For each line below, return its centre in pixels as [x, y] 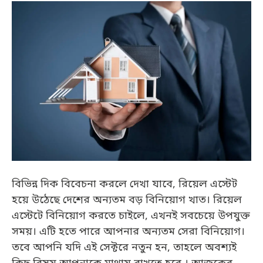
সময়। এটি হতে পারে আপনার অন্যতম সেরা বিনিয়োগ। [128, 232]
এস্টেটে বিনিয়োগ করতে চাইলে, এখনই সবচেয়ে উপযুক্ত [131, 216]
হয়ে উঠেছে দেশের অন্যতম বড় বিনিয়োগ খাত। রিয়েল [127, 200]
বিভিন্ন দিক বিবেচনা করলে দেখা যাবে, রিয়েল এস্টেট [124, 184]
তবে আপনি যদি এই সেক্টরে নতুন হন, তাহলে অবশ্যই [124, 248]
